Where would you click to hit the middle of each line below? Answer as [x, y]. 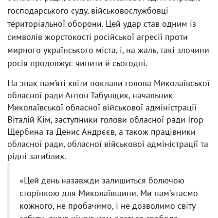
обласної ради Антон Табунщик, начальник [90, 95]
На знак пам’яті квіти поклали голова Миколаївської [109, 83]
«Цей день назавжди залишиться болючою [102, 180]
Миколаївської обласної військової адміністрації [102, 107]
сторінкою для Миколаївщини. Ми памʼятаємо [109, 193]
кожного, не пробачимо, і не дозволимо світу [107, 206]
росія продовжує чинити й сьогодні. [77, 63]
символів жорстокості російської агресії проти [98, 37]
